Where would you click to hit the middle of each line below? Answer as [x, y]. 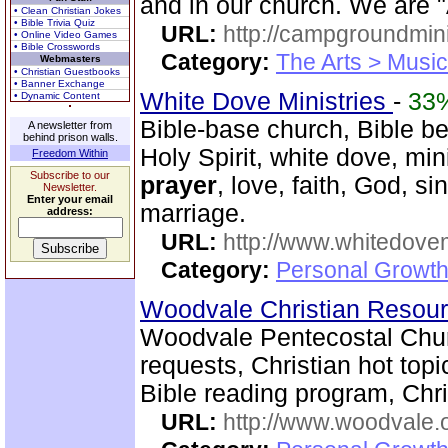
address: [70, 211]
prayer [178, 185]
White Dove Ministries [266, 101]
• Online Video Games [65, 34]
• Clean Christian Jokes [67, 10]
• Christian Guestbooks [67, 71]
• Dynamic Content [57, 95]
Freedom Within [70, 153]
